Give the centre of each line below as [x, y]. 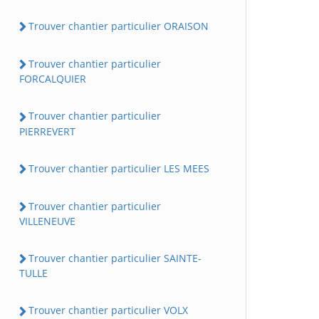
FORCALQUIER [53, 79]
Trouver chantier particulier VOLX [108, 310]
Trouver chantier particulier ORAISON [119, 26]
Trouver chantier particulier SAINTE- [115, 258]
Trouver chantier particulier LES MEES [119, 168]
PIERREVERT [47, 131]
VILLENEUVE [47, 221]
